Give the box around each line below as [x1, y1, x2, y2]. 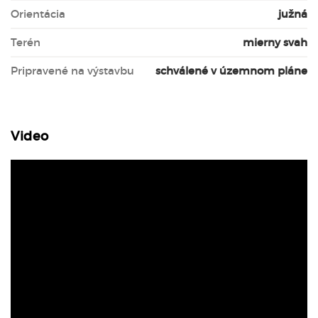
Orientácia [11, 7, 65, 21]
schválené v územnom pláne [155, 64, 307, 77]
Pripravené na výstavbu [11, 64, 134, 77]
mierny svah [243, 35, 307, 49]
